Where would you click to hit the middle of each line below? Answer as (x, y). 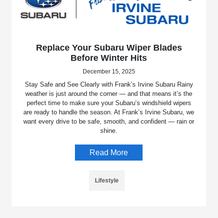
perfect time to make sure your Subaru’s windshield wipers (109, 103)
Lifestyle (107, 181)
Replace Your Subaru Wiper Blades (109, 48)
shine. (109, 131)
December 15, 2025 (109, 72)
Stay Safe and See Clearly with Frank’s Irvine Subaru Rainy (109, 85)
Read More (109, 153)
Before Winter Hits (109, 58)
